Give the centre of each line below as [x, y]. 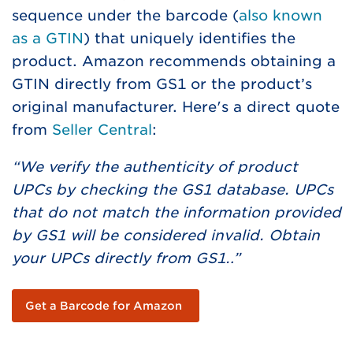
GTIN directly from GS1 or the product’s [162, 84]
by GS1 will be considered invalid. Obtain [166, 236]
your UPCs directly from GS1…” [126, 258]
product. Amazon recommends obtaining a [174, 61]
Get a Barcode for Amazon [104, 306]
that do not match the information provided [176, 213]
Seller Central [102, 130]
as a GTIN [48, 39]
